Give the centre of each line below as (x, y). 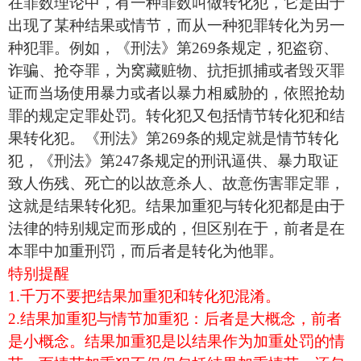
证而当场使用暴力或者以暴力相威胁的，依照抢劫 (176, 93)
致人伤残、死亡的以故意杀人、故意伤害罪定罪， (176, 183)
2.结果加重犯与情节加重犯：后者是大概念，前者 (175, 319)
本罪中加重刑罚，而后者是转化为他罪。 (146, 251)
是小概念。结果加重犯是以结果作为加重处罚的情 (176, 341)
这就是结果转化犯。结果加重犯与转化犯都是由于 (176, 206)
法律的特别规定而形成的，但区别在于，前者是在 (176, 228)
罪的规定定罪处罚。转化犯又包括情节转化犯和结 (176, 116)
